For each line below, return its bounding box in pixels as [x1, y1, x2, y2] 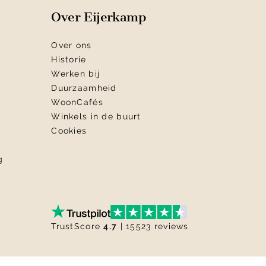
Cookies [51, 126, 87, 135]
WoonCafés [51, 97, 103, 107]
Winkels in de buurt [51, 112, 141, 121]
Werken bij [51, 69, 100, 78]
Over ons [51, 40, 92, 50]
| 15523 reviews [117, 221, 189, 231]
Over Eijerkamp [51, 9, 145, 24]
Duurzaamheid [51, 83, 117, 93]
